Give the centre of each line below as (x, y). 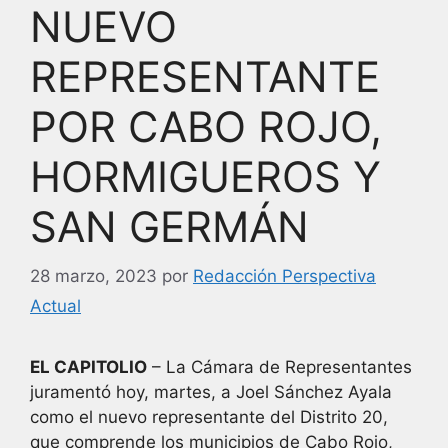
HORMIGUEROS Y (205, 177)
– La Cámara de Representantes (279, 366)
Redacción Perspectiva (284, 275)
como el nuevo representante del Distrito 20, (209, 416)
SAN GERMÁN (169, 227)
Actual (55, 305)
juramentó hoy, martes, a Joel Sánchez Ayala (211, 391)
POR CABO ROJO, (206, 127)
